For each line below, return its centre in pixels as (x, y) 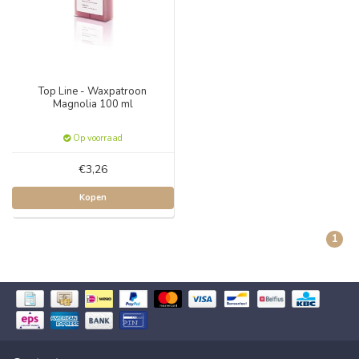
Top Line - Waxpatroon (93, 91)
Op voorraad (96, 138)
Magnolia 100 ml (93, 104)
